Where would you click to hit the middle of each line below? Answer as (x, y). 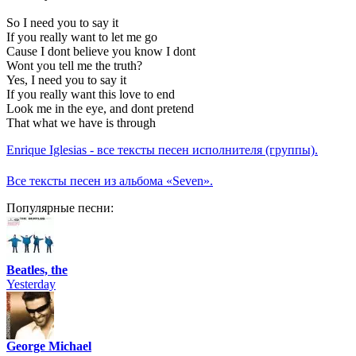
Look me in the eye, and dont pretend (100, 109)
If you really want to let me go (82, 37)
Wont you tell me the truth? (74, 66)
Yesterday (31, 284)
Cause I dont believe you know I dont (101, 52)
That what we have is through (81, 123)
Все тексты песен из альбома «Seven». (110, 181)
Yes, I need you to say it (66, 80)
